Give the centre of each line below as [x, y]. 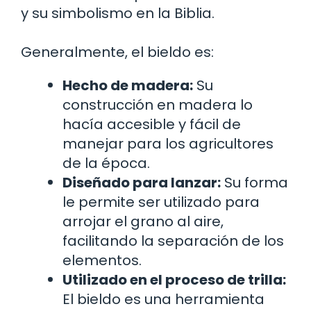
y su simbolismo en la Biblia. [118, 13]
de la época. [106, 163]
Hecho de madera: [128, 85]
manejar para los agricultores [168, 143]
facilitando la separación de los [173, 241]
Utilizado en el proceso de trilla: [174, 279]
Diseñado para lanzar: [142, 182]
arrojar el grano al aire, [143, 221]
